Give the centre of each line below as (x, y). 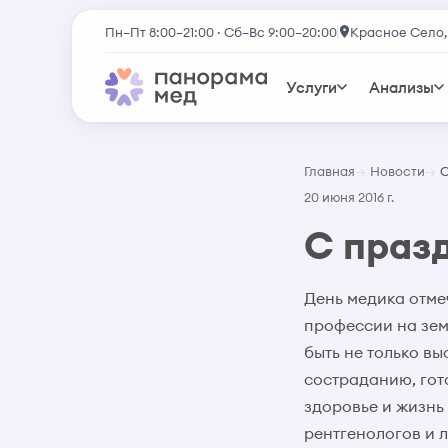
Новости (397, 171)
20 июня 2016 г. (349, 197)
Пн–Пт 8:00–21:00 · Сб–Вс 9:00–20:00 (221, 31)
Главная (329, 171)
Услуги (312, 87)
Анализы (402, 87)
